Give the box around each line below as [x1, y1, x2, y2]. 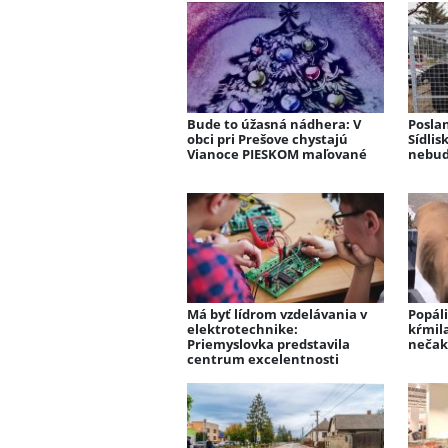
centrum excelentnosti [187, 350, 339, 369]
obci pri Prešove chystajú [187, 129, 348, 148]
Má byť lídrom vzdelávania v [187, 305, 367, 324]
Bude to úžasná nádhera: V [187, 114, 361, 133]
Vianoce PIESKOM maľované [187, 144, 367, 163]
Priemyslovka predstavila [187, 335, 350, 354]
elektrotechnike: [187, 320, 298, 339]
